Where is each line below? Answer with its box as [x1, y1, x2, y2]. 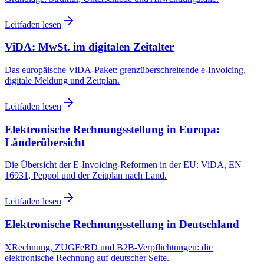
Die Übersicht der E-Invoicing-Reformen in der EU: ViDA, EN [5, 160, 242, 170]
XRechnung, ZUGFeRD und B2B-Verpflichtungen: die [5, 242, 213, 252]
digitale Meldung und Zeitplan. [5, 75, 120, 86]
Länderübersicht [5, 136, 85, 148]
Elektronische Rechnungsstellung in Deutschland [5, 218, 239, 231]
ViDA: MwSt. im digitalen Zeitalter [5, 41, 174, 54]
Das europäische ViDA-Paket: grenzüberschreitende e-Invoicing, [5, 65, 246, 75]
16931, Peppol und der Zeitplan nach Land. [5, 170, 167, 181]
